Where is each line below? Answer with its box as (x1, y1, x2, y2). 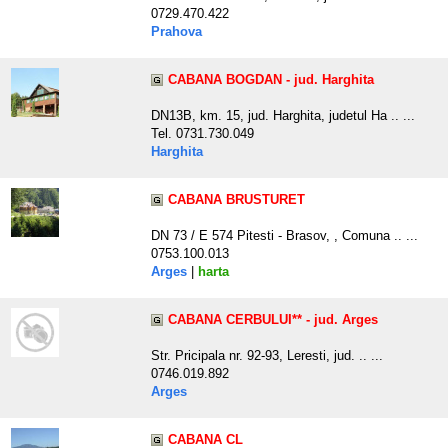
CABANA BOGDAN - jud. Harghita (168, 72, 374, 88)
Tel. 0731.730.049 (151, 126, 254, 142)
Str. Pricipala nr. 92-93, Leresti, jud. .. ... (151, 348, 383, 364)
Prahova (151, 24, 202, 40)
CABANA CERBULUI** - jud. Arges (168, 312, 378, 328)
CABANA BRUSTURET (168, 192, 305, 208)
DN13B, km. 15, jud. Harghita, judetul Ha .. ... (151, 108, 415, 124)
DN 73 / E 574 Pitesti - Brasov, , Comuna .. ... (151, 228, 418, 244)
